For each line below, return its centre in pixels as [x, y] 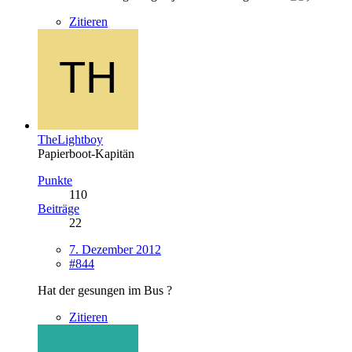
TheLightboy [70, 139]
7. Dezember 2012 [115, 249]
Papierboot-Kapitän [86, 153]
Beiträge [59, 208]
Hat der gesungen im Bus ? [105, 290]
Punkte [55, 180]
